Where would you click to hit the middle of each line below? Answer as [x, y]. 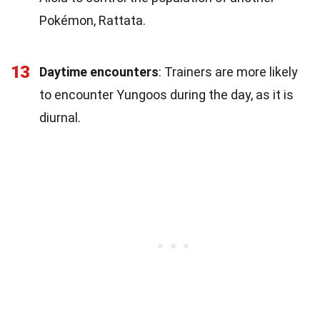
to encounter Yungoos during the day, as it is [166, 94]
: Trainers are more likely [228, 71]
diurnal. [60, 117]
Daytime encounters [99, 71]
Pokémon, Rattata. [92, 20]
